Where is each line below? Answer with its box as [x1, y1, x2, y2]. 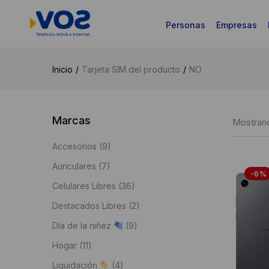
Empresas [216, 20, 257, 30]
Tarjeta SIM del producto [82, 64, 180, 74]
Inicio [52, 64, 73, 74]
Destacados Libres [52, 201, 126, 211]
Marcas [52, 114, 91, 127]
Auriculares [52, 161, 96, 171]
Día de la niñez [52, 220, 113, 231]
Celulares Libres [52, 181, 116, 191]
